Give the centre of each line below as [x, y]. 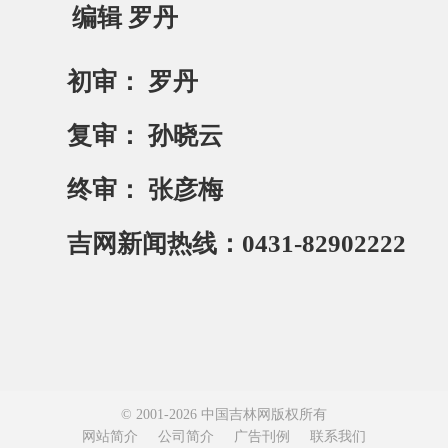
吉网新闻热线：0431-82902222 [237, 243]
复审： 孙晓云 [145, 135]
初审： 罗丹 [133, 81]
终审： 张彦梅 [145, 189]
